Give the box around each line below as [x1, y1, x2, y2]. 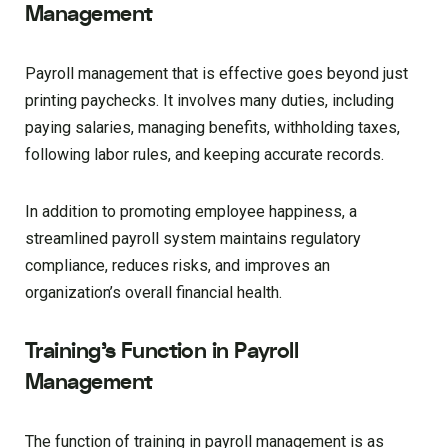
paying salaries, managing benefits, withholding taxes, [25, 118, 400, 138]
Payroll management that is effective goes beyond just [25, 64, 408, 84]
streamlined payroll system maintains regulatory [25, 229, 361, 249]
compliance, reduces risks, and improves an [25, 256, 330, 276]
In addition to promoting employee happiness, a [25, 202, 357, 222]
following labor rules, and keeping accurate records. [25, 145, 384, 165]
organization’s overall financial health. [25, 283, 282, 303]
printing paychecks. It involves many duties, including [25, 91, 394, 111]
